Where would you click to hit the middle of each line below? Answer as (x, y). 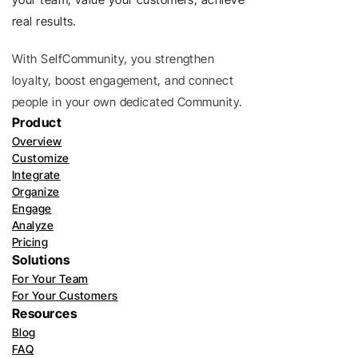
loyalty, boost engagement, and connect (123, 80)
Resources (45, 313)
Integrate (36, 175)
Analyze (33, 225)
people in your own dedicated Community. (129, 102)
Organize (36, 191)
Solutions (41, 260)
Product (37, 122)
